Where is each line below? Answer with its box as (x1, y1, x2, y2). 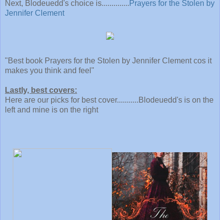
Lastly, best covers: (5, 85, 77, 94)
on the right (59, 105, 98, 114)
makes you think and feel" (5, 66, 94, 75)
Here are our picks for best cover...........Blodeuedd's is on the (5, 95, 214, 104)
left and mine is (5, 105, 59, 114)
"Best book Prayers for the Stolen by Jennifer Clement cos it (5, 56, 212, 65)
